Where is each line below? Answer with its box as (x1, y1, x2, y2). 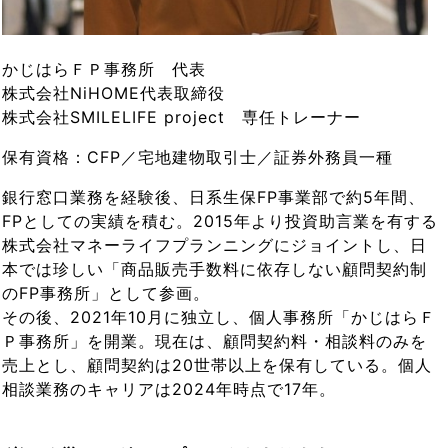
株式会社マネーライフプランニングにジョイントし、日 (2, 234, 428, 255)
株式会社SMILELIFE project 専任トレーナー (2, 106, 362, 127)
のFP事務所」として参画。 (2, 282, 211, 303)
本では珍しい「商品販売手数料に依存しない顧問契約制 (2, 258, 428, 279)
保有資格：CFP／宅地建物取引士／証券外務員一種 (2, 146, 394, 167)
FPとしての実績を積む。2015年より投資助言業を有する (2, 210, 439, 231)
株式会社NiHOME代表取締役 (2, 82, 226, 103)
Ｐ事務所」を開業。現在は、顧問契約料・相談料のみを (2, 330, 428, 351)
